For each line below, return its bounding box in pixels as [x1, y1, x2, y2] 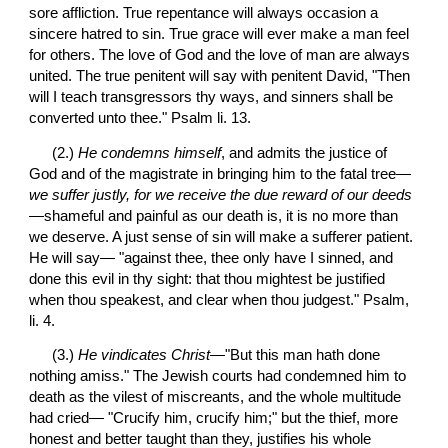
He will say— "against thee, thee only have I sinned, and [29, 249, 394, 266]
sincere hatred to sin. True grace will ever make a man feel [29, 26, 410, 43]
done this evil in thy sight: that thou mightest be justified [29, 270, 386, 287]
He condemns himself [78, 144, 222, 161]
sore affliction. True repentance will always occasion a [29, 5, 379, 22]
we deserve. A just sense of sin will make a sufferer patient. [29, 228, 414, 245]
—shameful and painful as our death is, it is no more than [29, 207, 399, 224]
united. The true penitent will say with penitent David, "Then [29, 68, 411, 85]
